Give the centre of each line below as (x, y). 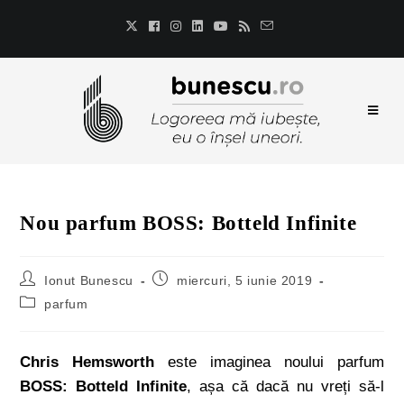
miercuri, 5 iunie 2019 (245, 280)
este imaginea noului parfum (269, 362)
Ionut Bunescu (89, 280)
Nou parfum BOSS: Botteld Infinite (188, 223)
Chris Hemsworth (87, 362)
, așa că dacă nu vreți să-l (285, 386)
